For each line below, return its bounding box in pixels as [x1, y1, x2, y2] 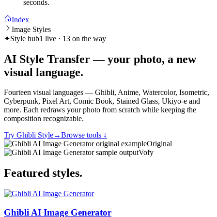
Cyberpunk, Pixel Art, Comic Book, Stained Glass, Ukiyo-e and [4, 97, 200, 106]
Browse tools [61, 131, 101, 139]
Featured [4, 167, 52, 180]
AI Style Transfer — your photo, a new [4, 52, 196, 65]
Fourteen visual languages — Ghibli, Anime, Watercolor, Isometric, [4, 88, 209, 97]
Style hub [10, 34, 39, 43]
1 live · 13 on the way [39, 34, 106, 43]
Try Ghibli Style [4, 131, 53, 139]
